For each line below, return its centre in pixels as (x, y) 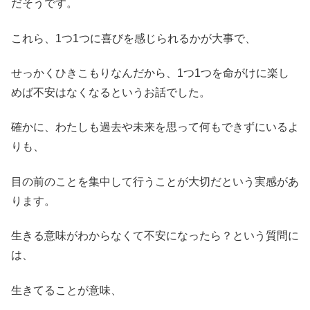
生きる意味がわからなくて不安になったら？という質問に (155, 236)
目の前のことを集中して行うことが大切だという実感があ (155, 181)
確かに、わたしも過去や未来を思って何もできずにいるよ (155, 127)
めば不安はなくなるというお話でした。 (111, 93)
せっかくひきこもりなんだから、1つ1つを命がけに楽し (150, 73)
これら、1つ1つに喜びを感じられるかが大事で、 (134, 38)
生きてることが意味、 (66, 290)
